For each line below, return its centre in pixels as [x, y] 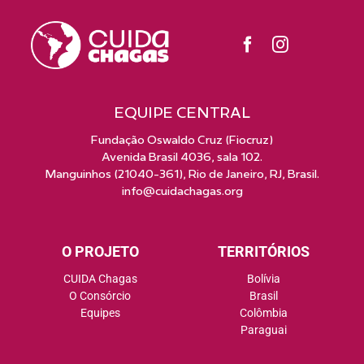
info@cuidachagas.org [182, 191]
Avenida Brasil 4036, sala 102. [182, 156]
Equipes [100, 312]
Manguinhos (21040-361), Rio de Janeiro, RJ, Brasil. [182, 173]
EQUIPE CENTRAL [182, 112]
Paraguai [264, 329]
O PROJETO [100, 251]
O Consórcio [100, 295]
